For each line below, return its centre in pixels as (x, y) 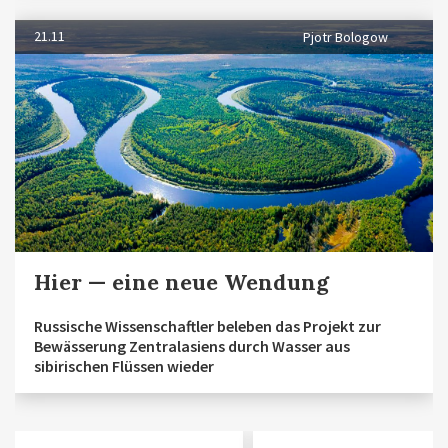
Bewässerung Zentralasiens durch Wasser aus (192, 345)
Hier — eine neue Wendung (181, 281)
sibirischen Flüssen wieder (124, 365)
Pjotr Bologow (345, 37)
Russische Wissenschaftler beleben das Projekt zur (207, 325)
